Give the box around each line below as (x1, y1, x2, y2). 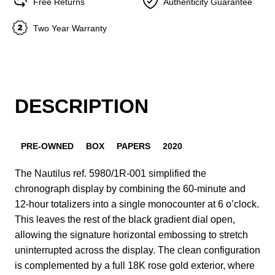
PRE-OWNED (21, 141, 74, 151)
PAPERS (117, 141, 150, 151)
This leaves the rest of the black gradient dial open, (15, 214, 235, 225)
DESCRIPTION (15, 95, 149, 117)
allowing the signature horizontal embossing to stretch (15, 229, 248, 240)
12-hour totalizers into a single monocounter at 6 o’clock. (15, 198, 259, 209)
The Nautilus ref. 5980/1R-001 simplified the (15, 168, 206, 179)
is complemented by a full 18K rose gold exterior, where (15, 260, 255, 271)
